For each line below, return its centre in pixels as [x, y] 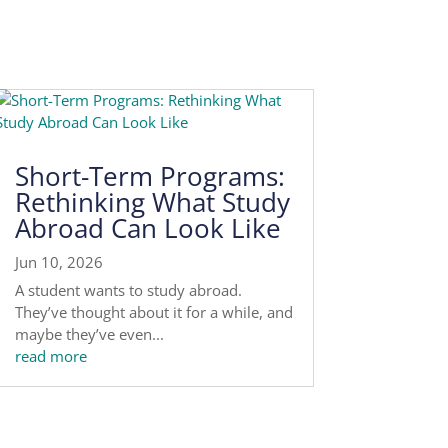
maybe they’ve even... [89, 334]
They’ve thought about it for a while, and [153, 312]
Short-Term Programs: [149, 176]
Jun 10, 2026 [58, 262]
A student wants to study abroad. [128, 290]
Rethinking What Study [152, 202]
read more [50, 356]
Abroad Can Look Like [147, 228]
